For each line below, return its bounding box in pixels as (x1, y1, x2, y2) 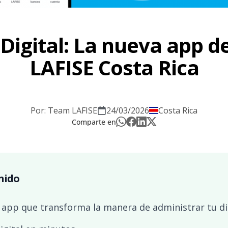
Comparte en (71, 117, 116, 127)
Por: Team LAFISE (31, 104, 97, 116)
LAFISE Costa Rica (29, 53, 199, 81)
